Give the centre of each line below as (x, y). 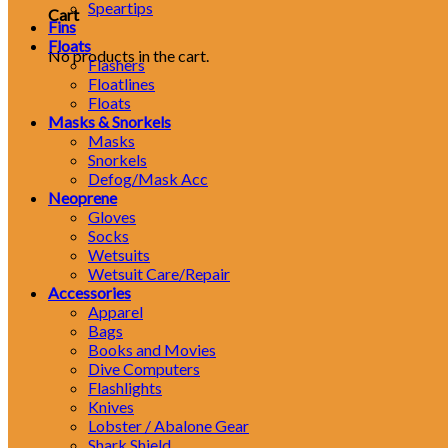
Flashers (116, 64)
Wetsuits (119, 254)
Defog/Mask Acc (148, 178)
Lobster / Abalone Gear (168, 425)
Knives (111, 406)
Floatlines (121, 83)
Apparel (115, 311)
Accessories (89, 292)
